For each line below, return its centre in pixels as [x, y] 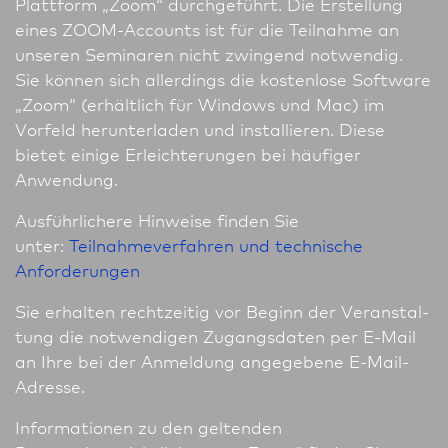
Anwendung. [66, 179]
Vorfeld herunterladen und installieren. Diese [200, 129]
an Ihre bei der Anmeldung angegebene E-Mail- [212, 361]
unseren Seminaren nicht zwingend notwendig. [209, 54]
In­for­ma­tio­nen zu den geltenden [148, 427]
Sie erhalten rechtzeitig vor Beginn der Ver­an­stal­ [222, 311]
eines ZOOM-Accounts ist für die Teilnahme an [207, 29]
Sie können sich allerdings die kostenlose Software [223, 79]
